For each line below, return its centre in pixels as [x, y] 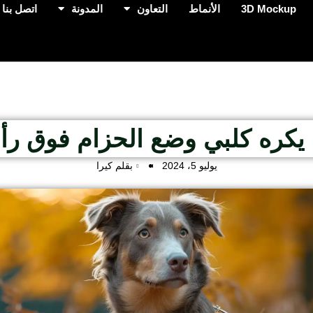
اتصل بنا [19, 9]
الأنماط [204, 9]
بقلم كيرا [114, 166]
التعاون [152, 9]
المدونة [87, 9]
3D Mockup [268, 9]
